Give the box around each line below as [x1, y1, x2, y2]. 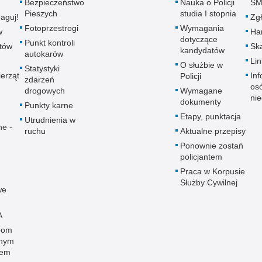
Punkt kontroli [25, 37, 75, 47]
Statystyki [25, 63, 60, 73]
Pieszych [25, 8, 57, 18]
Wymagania [180, 23, 224, 33]
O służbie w [180, 60, 223, 70]
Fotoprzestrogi [25, 23, 78, 33]
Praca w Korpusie [180, 166, 245, 176]
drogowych [25, 85, 65, 95]
